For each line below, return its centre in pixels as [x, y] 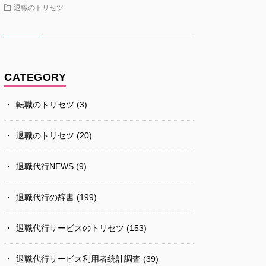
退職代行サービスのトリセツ [70, 228]
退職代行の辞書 [45, 197]
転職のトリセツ [45, 104]
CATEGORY [35, 77]
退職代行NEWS [45, 166]
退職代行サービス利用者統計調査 [78, 259]
